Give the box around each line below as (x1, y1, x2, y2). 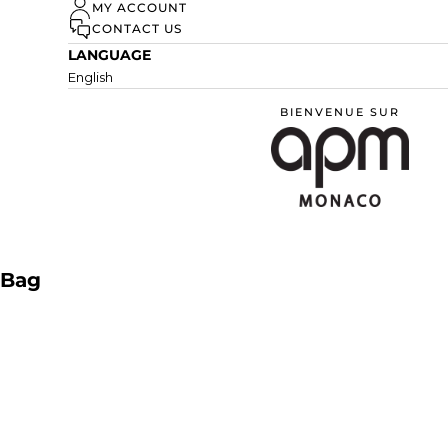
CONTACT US (92, 21, 182, 37)
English (68, 69, 113, 86)
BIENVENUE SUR (280, 105, 400, 120)
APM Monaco (338, 167, 426, 184)
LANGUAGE (68, 46, 151, 65)
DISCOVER (140, 3, 234, 22)
